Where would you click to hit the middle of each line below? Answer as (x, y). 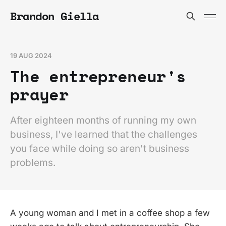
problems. (33, 163)
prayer (40, 94)
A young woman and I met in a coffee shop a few (110, 213)
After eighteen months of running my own (103, 120)
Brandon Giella (54, 16)
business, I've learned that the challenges (104, 134)
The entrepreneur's (98, 76)
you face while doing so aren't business (100, 149)
